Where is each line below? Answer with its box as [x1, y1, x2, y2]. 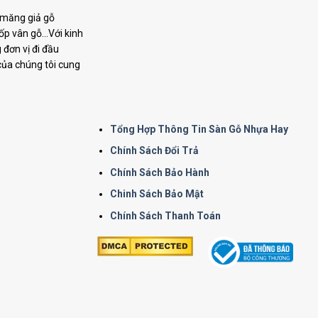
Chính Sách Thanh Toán [110, 209, 221, 221]
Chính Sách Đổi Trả [110, 145, 199, 157]
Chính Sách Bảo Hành [110, 166, 210, 178]
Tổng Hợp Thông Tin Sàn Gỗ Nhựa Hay [110, 124, 289, 135]
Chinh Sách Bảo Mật [110, 188, 204, 200]
